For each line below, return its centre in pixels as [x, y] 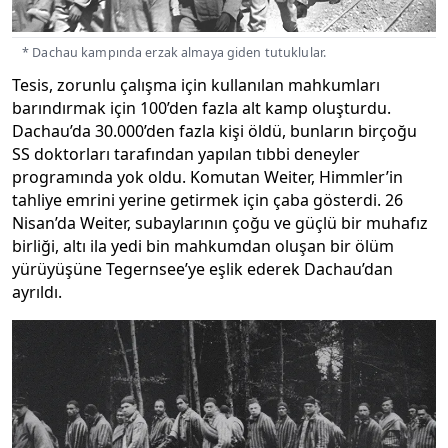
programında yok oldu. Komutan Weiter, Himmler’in [207, 177]
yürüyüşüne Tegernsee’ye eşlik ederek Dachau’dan [202, 269]
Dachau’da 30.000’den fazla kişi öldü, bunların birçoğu [214, 131]
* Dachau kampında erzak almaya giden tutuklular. [174, 52]
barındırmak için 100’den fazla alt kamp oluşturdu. [201, 108]
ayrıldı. [37, 292]
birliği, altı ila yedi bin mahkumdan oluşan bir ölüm [203, 246]
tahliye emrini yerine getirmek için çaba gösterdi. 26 [207, 200]
